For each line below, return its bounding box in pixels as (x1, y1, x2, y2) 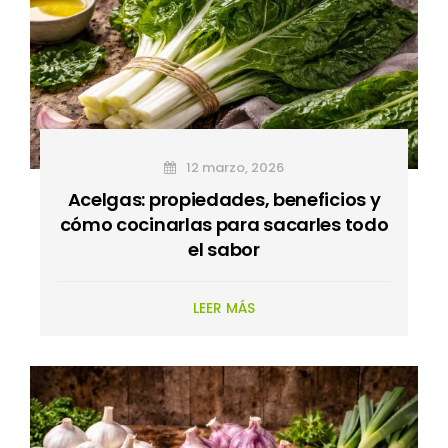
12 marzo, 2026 (183, 157, 284, 177)
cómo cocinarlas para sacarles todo (59, 211, 389, 237)
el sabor (188, 236, 260, 262)
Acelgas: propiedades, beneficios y (67, 186, 381, 212)
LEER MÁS (193, 297, 255, 318)
